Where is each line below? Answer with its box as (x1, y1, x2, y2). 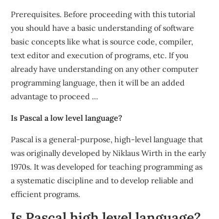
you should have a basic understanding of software (11, 23, 195, 33)
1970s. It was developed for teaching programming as (11, 162, 203, 172)
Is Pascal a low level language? (11, 113, 123, 123)
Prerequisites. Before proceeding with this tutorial (11, 9, 196, 19)
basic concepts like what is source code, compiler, (11, 37, 194, 46)
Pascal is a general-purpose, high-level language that (11, 134, 203, 144)
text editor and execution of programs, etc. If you (11, 50, 189, 60)
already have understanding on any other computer (11, 64, 199, 74)
